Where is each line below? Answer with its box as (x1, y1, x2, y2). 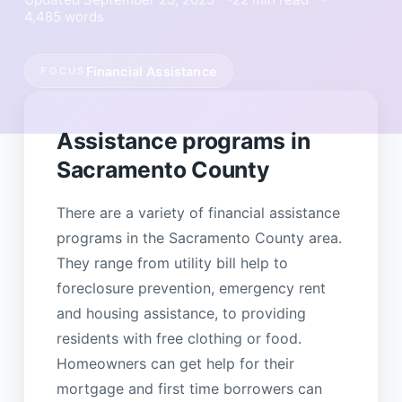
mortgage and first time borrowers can (56, 379, 322, 398)
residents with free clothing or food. (56, 328, 301, 347)
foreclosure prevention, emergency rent (56, 278, 326, 297)
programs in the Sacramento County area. (56, 228, 342, 247)
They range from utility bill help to (56, 253, 288, 272)
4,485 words (23, 7, 104, 25)
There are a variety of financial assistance (56, 203, 340, 222)
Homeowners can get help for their (56, 354, 294, 372)
